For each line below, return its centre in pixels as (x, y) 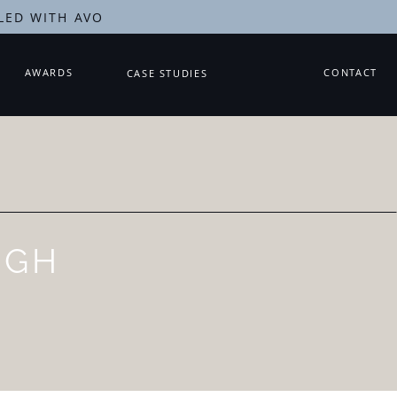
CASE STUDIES (167, 73)
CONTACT (350, 72)
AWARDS (49, 72)
